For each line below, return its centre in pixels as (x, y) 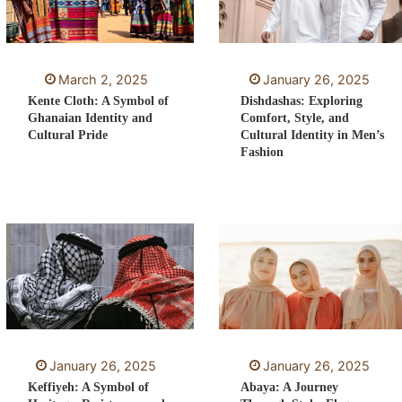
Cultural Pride (67, 135)
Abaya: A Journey (290, 388)
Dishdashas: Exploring (302, 101)
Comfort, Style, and (295, 118)
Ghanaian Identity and (90, 118)
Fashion (262, 153)
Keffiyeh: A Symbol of (88, 388)
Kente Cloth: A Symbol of (98, 101)
